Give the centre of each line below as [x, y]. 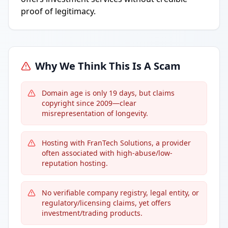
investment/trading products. [92, 213]
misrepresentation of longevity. [95, 113]
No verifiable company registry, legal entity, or [120, 193]
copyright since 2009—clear [89, 103]
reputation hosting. [75, 163]
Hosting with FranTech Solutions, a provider [116, 143]
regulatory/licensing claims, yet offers [106, 203]
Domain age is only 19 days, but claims [108, 93]
